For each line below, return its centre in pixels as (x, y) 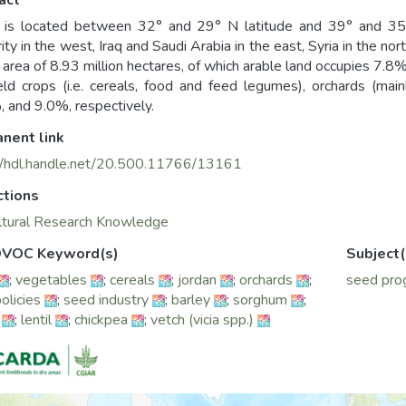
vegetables (51, 280)
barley (191, 300)
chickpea (101, 320)
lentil (36, 320)
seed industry (106, 300)
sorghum (260, 300)
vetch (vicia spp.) (202, 320)
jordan (197, 280)
